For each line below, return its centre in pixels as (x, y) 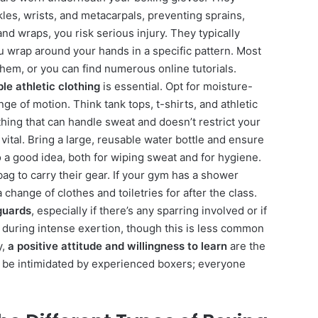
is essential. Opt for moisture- (176, 86)
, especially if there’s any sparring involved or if (149, 210)
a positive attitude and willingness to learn (117, 246)
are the (246, 246)
